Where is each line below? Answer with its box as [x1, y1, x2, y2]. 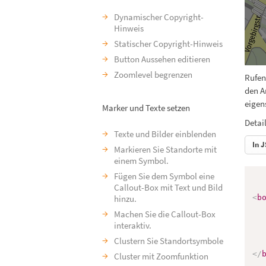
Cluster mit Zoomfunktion [114, 251, 208, 262]
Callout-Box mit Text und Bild [114, 182, 223, 193]
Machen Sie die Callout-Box [114, 208, 216, 220]
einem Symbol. [114, 155, 169, 166]
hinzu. [114, 193, 137, 204]
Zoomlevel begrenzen [114, 69, 192, 80]
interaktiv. [114, 220, 151, 231]
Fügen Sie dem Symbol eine [114, 170, 214, 182]
